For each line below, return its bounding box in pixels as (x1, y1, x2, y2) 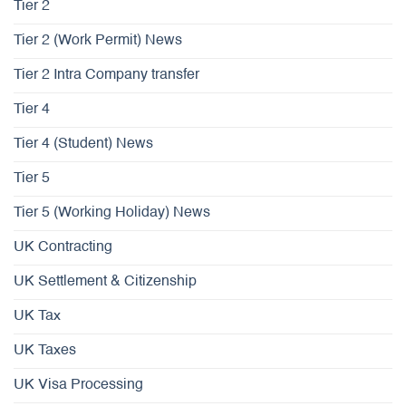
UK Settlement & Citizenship (14, 274, 197, 289)
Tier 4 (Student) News (14, 136, 153, 151)
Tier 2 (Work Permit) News (14, 33, 182, 48)
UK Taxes (14, 343, 76, 358)
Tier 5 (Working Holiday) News (14, 205, 210, 220)
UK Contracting (14, 239, 112, 255)
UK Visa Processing (14, 377, 143, 392)
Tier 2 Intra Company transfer (14, 67, 199, 82)
